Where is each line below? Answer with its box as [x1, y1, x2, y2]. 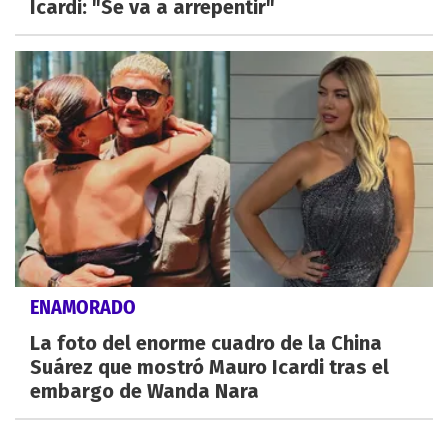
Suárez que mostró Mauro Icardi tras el [30, 354, 389, 379]
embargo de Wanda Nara [30, 378, 259, 403]
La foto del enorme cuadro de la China [30, 330, 382, 355]
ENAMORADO [30, 294, 136, 319]
